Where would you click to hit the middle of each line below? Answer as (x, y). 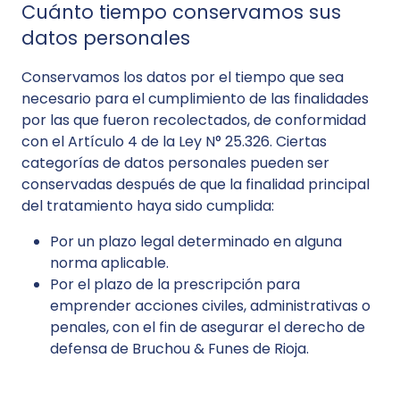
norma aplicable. (109, 263)
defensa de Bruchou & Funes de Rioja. (179, 349)
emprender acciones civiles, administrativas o (210, 306)
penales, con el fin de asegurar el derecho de (208, 327)
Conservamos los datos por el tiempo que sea (183, 77)
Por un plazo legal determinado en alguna (196, 242)
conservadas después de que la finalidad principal (196, 184)
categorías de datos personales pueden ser (175, 163)
